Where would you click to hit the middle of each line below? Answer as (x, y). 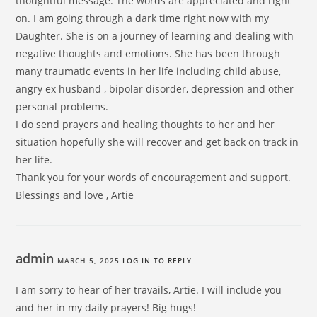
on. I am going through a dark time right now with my (143, 18)
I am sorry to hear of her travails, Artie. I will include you (149, 290)
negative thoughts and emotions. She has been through (148, 54)
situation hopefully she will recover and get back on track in (157, 142)
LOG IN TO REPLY (157, 261)
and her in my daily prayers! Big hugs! (106, 308)
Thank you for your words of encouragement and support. (154, 178)
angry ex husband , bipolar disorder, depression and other (155, 89)
